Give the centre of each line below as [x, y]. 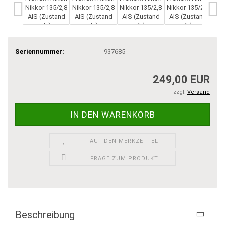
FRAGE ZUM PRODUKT [124, 158]
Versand [199, 92]
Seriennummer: [40, 51]
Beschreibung [45, 215]
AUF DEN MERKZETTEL [124, 141]
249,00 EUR [181, 80]
